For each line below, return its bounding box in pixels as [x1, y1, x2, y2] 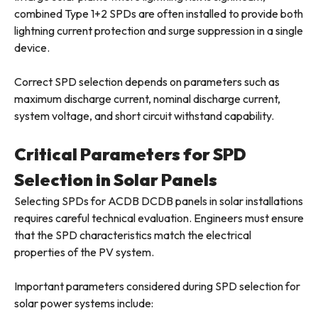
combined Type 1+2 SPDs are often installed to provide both [14, 6, 303, 21]
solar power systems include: [14, 296, 153, 311]
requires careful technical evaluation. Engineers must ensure [14, 211, 304, 226]
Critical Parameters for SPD [14, 143, 246, 165]
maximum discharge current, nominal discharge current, [14, 92, 280, 106]
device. [14, 40, 50, 55]
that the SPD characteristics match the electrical [14, 228, 251, 243]
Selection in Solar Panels [14, 169, 217, 191]
